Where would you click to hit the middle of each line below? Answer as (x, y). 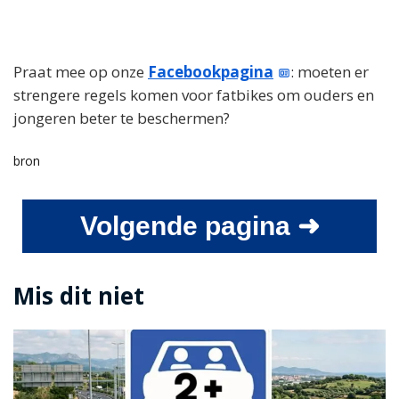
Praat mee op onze (81, 71)
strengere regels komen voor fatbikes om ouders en (194, 94)
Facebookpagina (211, 71)
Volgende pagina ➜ (199, 225)
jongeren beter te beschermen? (122, 118)
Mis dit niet (79, 295)
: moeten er (330, 71)
